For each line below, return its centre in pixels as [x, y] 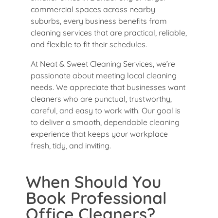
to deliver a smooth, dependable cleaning [105, 122]
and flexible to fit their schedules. [89, 44]
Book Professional [96, 197]
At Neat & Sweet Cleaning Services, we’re [103, 64]
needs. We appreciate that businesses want [108, 87]
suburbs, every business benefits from [99, 21]
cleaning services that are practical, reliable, [109, 32]
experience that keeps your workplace [99, 134]
